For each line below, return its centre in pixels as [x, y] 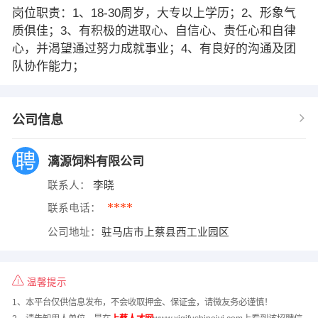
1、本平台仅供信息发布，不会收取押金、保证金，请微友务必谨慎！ [142, 303]
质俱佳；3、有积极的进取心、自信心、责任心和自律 [154, 31]
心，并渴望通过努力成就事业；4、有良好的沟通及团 [154, 48]
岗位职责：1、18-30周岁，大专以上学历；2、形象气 [154, 13]
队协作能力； [48, 66]
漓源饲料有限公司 [97, 161]
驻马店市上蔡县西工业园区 [167, 232]
